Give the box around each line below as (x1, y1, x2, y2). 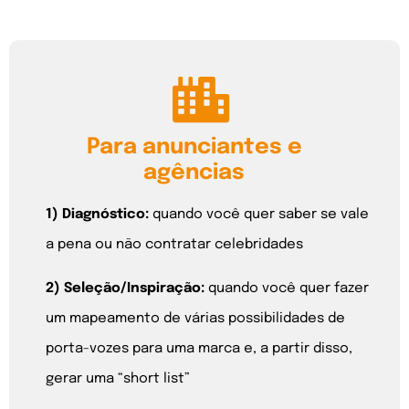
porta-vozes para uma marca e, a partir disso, (46, 341, 352, 356)
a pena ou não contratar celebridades (46, 237, 303, 253)
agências (143, 162, 246, 185)
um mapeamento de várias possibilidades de (46, 310, 345, 326)
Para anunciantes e (86, 136, 302, 160)
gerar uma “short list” (46, 371, 190, 386)
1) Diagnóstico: (46, 207, 149, 223)
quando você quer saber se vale (149, 207, 369, 223)
